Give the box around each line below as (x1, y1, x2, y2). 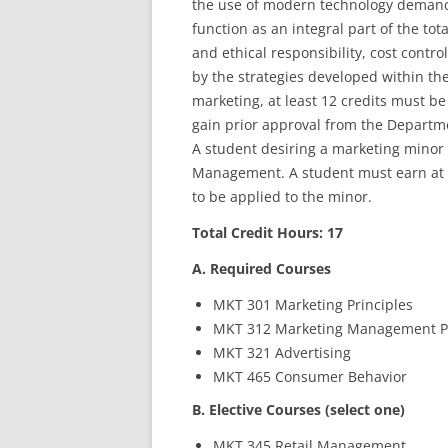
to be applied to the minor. (192, 187, 372, 206)
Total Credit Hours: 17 (192, 223, 343, 242)
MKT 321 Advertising (213, 343, 351, 362)
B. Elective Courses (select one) (192, 400, 405, 419)
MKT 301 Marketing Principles (213, 295, 413, 314)
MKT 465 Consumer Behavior (213, 367, 407, 386)
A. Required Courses (192, 259, 331, 278)
